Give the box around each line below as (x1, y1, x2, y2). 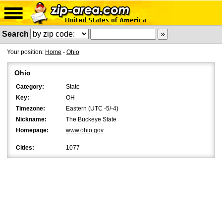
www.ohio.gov (66, 127, 104, 134)
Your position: (7, 49, 45, 55)
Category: (16, 83, 44, 90)
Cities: (16, 144, 34, 151)
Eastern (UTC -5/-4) (66, 105, 118, 112)
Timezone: (16, 105, 45, 112)
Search (2, 30, 29, 38)
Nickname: (16, 116, 47, 123)
